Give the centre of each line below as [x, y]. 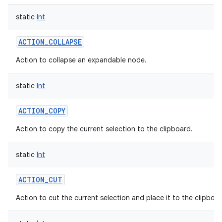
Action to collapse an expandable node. [81, 60]
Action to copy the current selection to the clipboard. [104, 129]
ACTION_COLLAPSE [50, 42]
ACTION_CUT [40, 180]
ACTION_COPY [42, 111]
